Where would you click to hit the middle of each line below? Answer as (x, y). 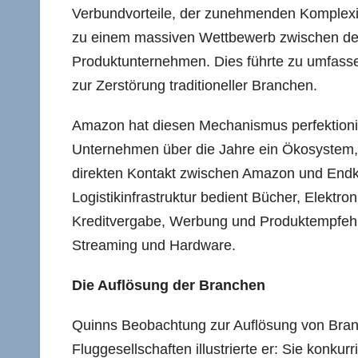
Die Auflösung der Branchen (169, 285)
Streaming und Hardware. (154, 245)
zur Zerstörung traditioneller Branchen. (195, 85)
